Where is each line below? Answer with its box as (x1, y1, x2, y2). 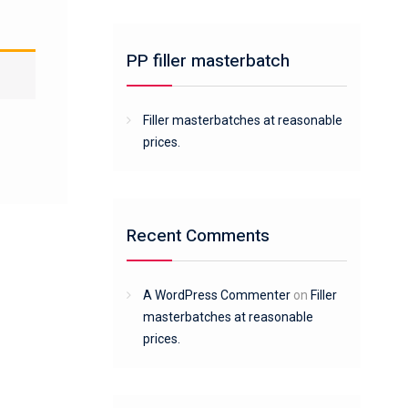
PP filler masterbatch (126, 48, 290, 74)
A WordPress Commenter (142, 288, 291, 302)
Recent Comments (126, 223, 270, 249)
